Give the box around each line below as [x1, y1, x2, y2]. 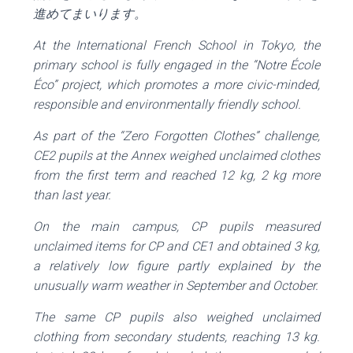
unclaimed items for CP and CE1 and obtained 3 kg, [33, 239, 320, 255]
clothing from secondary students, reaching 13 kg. [33, 329, 320, 345]
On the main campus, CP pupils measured [33, 219, 320, 235]
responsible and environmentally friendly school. [33, 97, 301, 113]
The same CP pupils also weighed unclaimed [33, 310, 320, 325]
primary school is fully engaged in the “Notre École [33, 58, 320, 73]
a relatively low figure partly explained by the [33, 258, 320, 274]
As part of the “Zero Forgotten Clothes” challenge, [33, 128, 320, 144]
